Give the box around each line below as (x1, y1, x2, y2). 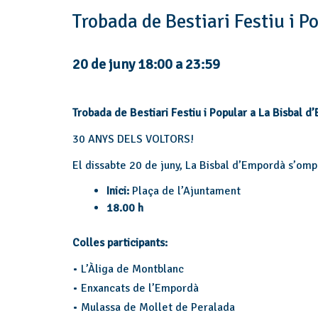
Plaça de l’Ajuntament (129, 184, 241, 198)
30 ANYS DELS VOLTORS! (72, 132, 194, 146)
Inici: (106, 184, 129, 198)
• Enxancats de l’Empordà (72, 281, 199, 295)
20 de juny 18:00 (72, 55, 172, 73)
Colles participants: (72, 236, 168, 250)
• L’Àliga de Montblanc (72, 262, 184, 276)
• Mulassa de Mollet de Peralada (72, 300, 235, 314)
